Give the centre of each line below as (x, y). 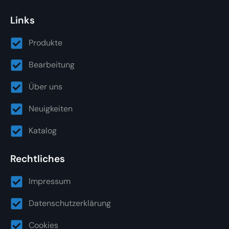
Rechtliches (38, 158)
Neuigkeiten (51, 109)
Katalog (43, 131)
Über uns (46, 87)
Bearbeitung (52, 65)
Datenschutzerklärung (70, 203)
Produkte (46, 43)
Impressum (50, 181)
